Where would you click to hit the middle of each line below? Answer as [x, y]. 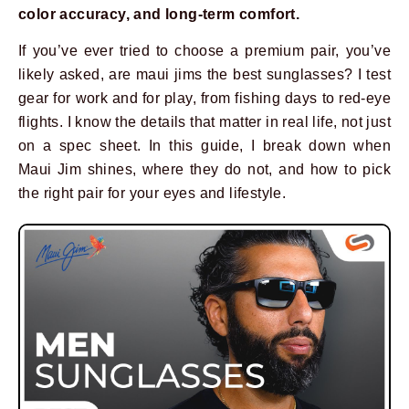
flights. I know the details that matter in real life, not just [204, 122]
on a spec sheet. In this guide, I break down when [204, 146]
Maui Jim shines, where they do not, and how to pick [204, 170]
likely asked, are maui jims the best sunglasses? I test [204, 75]
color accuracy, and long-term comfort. [159, 14]
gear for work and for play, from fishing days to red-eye [204, 99]
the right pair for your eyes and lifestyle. [152, 194]
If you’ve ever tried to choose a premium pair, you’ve [204, 51]
